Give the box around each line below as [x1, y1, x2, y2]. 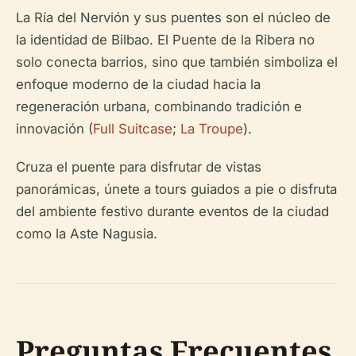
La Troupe [180, 121, 243, 137]
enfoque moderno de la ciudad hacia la [16, 76, 261, 92]
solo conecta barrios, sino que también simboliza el [16, 54, 338, 70]
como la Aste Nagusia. [16, 226, 157, 242]
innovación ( [16, 121, 93, 137]
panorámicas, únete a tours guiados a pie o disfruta [16, 181, 337, 197]
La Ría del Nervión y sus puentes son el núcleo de [16, 10, 331, 25]
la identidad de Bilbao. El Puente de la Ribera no [16, 32, 315, 48]
